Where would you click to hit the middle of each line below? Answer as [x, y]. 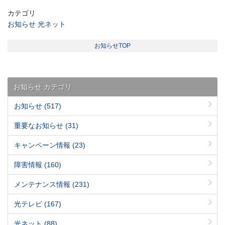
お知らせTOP [113, 46]
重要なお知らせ [40, 126]
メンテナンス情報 [43, 184]
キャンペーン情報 [43, 145]
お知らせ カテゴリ [43, 87]
